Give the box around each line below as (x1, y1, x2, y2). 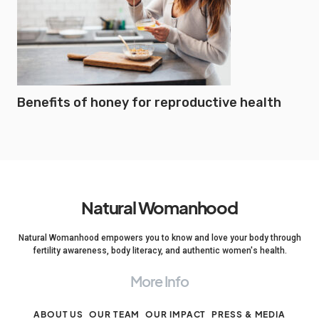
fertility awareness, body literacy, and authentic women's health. (32, 246, 287, 256)
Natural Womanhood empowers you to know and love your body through (18, 233, 301, 243)
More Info (130, 272, 189, 290)
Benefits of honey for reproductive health (17, 95, 281, 110)
